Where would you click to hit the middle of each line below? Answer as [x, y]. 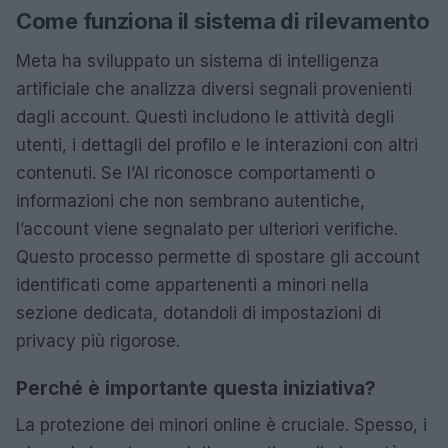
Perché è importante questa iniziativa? [196, 388]
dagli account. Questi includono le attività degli [205, 116]
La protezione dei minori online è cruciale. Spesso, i [221, 424]
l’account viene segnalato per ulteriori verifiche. [207, 228]
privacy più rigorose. [98, 340]
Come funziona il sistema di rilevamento [223, 20]
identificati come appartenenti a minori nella [192, 284]
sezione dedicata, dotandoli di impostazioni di [198, 312]
